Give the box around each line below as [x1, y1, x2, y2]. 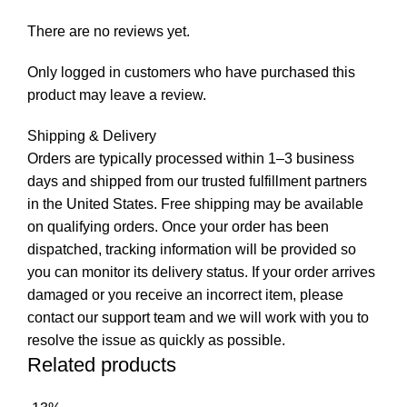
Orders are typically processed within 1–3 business [27, 150, 354, 166]
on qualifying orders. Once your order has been [27, 218, 329, 234]
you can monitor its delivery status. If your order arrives [27, 263, 375, 280]
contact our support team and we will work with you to [27, 309, 369, 325]
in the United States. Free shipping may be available [27, 195, 363, 212]
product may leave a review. [27, 86, 206, 103]
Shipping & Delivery [27, 127, 156, 144]
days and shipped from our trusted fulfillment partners [27, 173, 367, 189]
